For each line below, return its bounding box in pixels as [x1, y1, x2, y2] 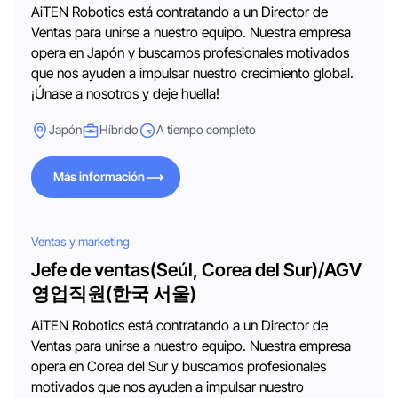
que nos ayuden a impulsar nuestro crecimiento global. [31, 64, 354, 82]
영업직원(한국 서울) [31, 282, 197, 305]
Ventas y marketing [31, 234, 131, 249]
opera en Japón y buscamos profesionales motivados [31, 44, 350, 61]
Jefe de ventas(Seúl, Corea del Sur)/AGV [31, 258, 362, 281]
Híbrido [99, 123, 139, 138]
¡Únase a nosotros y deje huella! [31, 84, 220, 102]
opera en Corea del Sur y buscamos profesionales [31, 358, 327, 376]
